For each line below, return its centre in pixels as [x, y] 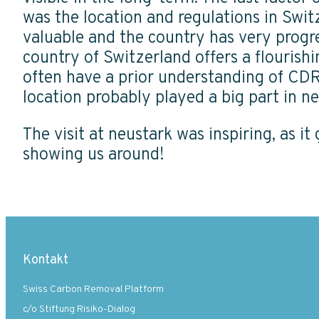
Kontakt [46, 260]
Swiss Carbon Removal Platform [93, 289]
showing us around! [96, 155]
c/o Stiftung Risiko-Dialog [79, 309]
